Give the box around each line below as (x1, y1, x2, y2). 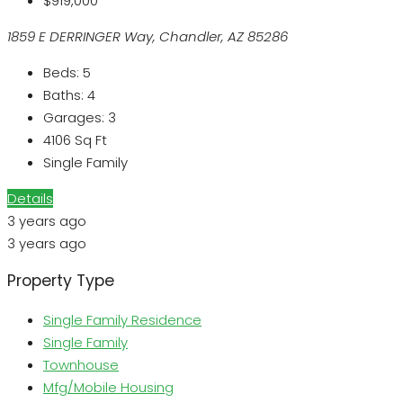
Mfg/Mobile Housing (43, 377, 174, 397)
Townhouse (43, 354, 119, 374)
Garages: (43, 107, 104, 127)
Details (7, 188, 53, 208)
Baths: (43, 85, 84, 104)
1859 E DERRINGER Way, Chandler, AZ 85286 (7, 26, 288, 46)
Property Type (7, 270, 114, 292)
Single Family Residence (43, 309, 201, 329)
